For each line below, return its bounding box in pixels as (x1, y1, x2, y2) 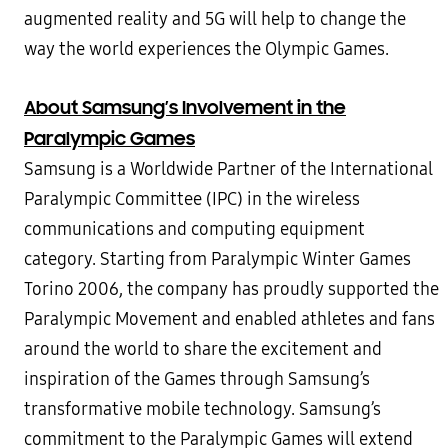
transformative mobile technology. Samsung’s (24, 398, 381, 420)
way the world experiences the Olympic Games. (24, 38, 389, 60)
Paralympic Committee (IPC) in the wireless (24, 188, 360, 210)
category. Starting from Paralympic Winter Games (24, 248, 411, 270)
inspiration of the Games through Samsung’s (24, 368, 370, 390)
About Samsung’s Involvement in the (24, 95, 346, 119)
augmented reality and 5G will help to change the (24, 8, 406, 30)
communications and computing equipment (24, 218, 365, 240)
